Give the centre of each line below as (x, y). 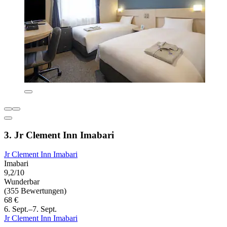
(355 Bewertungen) (35, 191)
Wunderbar (22, 182)
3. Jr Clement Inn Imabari (59, 135)
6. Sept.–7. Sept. (30, 209)
